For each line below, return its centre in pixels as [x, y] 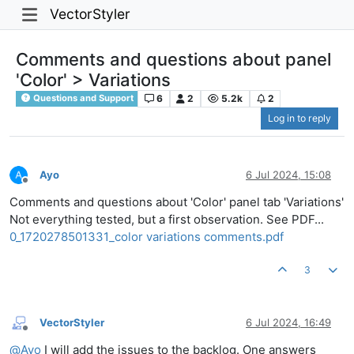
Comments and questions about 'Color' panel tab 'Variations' [177, 202]
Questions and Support [83, 98]
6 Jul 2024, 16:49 [288, 322]
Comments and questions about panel [173, 59]
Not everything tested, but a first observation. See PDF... [167, 220]
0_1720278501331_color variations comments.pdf [147, 237]
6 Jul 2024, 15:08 [288, 174]
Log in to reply [299, 119]
